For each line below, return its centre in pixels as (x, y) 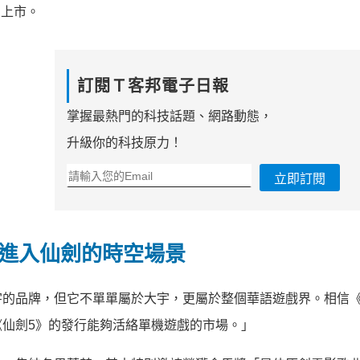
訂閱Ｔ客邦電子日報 (153, 86)
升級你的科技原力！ (124, 143)
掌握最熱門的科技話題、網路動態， (169, 117)
